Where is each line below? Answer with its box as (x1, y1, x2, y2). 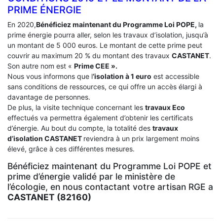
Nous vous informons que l (7, 72, 93, 80)
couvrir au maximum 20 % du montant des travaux (7, 51, 172, 60)
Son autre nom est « (7, 61, 74, 70)
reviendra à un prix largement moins (83, 134, 199, 143)
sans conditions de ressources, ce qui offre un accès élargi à (7, 82, 202, 91)
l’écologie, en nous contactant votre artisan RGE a (7, 181, 213, 192)
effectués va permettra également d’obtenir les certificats (7, 113, 193, 122)
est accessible (151, 72, 199, 80)
